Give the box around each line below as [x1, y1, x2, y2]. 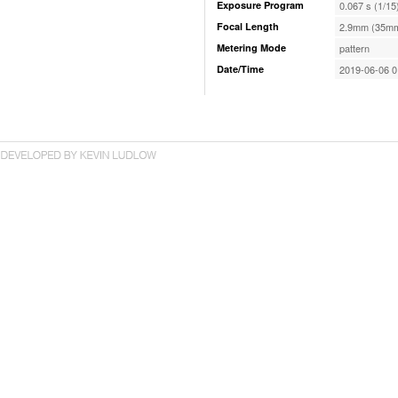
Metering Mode [217, 41, 286, 54]
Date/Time [217, 62, 264, 76]
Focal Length [217, 20, 279, 33]
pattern [339, 41, 370, 55]
